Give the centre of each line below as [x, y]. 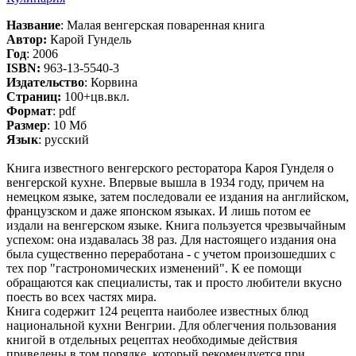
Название [33, 25]
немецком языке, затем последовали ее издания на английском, [178, 197]
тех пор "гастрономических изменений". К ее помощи [154, 269]
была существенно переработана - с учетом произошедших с [171, 254]
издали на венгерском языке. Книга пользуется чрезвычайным [176, 226]
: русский [64, 140]
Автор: [27, 40]
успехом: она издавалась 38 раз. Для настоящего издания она [171, 240]
